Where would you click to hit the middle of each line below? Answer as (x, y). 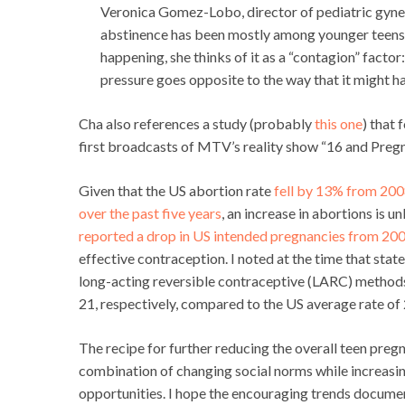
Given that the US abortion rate (176, 191)
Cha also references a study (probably (197, 124)
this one (339, 124)
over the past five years (150, 213)
